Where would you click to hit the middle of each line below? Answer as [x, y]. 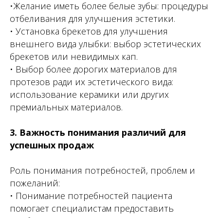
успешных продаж [52, 145]
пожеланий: [35, 183]
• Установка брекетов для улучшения [89, 31]
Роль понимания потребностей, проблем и [102, 170]
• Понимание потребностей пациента [91, 196]
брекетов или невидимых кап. [74, 56]
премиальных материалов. [66, 107]
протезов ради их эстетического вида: [91, 82]
